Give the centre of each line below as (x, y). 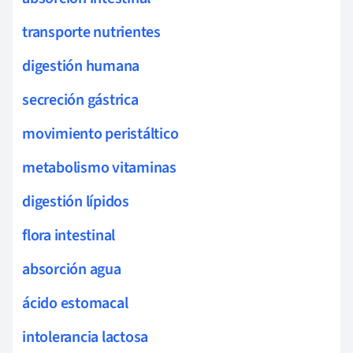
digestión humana (81, 66)
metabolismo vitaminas (99, 167)
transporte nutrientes (91, 32)
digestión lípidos (76, 201)
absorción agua (72, 269)
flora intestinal (69, 235)
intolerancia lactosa (85, 337)
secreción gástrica (80, 100)
